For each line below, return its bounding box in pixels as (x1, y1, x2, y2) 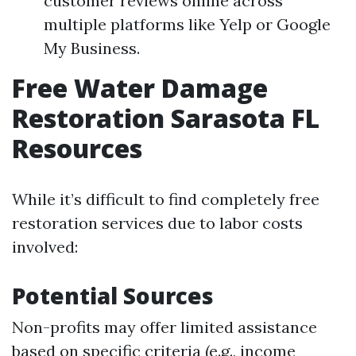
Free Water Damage (12, 70, 268, 105)
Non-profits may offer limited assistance (12, 316, 317, 337)
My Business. (44, 37, 140, 58)
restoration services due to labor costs (12, 212, 303, 233)
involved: (12, 236, 78, 257)
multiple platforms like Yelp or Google (44, 14, 331, 34)
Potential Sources (12, 280, 214, 311)
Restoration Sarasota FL (12, 100, 319, 135)
